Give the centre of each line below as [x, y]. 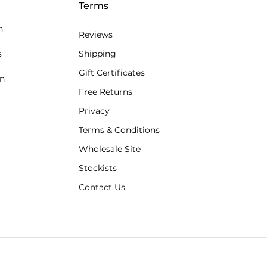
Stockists [98, 168]
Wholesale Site [110, 149]
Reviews [96, 35]
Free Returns [105, 92]
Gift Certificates [112, 73]
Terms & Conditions [119, 130]
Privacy [94, 111]
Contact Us [102, 187]
